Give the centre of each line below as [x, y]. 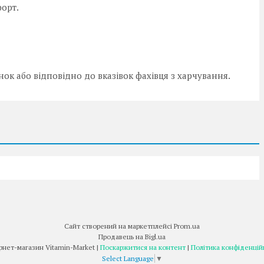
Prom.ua [187, 226]
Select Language [128, 258]
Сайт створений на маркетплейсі [119, 226]
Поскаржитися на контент [143, 247]
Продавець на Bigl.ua [132, 237]
